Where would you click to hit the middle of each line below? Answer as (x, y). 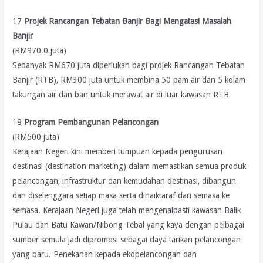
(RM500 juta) (36, 137)
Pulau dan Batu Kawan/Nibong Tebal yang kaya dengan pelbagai (129, 225)
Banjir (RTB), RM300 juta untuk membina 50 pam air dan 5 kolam (129, 80)
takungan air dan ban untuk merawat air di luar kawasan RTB (121, 95)
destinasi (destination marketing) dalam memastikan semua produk (129, 166)
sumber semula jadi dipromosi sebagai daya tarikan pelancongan (127, 240)
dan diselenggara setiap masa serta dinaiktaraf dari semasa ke (121, 196)
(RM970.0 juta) (40, 51)
